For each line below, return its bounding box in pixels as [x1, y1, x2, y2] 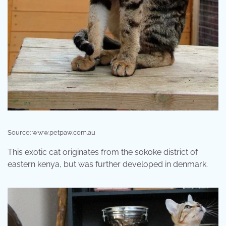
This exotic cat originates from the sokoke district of [8, 147, 198, 157]
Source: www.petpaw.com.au [8, 128, 95, 136]
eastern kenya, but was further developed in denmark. [8, 159, 208, 169]
